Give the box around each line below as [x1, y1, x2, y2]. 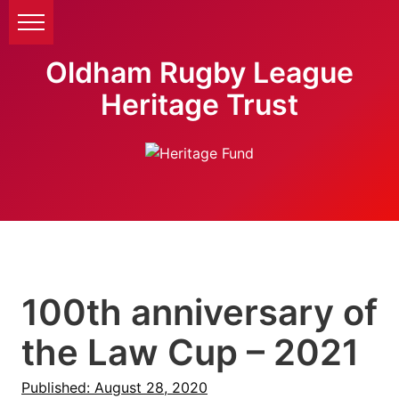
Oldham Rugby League [45, 55, 354, 90]
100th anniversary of [21, 290, 378, 334]
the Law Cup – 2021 [21, 330, 359, 374]
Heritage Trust [101, 87, 298, 122]
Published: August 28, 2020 [21, 379, 208, 396]
